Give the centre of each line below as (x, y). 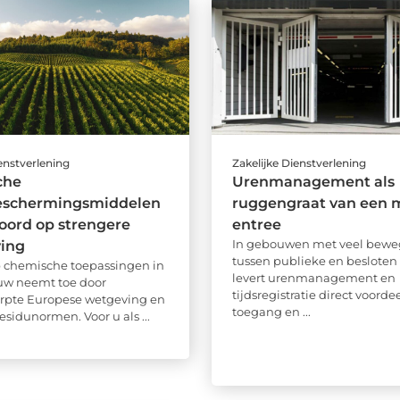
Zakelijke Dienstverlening (299, 163)
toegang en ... (271, 312)
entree (256, 225)
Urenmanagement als (313, 182)
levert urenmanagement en (313, 278)
